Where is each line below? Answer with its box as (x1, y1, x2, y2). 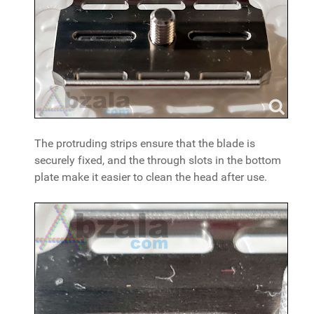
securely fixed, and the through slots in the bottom (34, 153, 281, 167)
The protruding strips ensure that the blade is (34, 136, 255, 150)
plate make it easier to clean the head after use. (34, 170, 267, 184)
